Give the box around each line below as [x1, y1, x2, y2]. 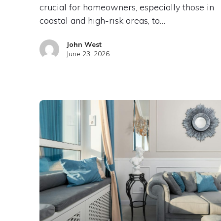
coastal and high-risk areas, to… [39, 14, 165, 26]
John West [66, 39, 102, 49]
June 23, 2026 [66, 49, 110, 58]
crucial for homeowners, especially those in [39, 1, 214, 13]
